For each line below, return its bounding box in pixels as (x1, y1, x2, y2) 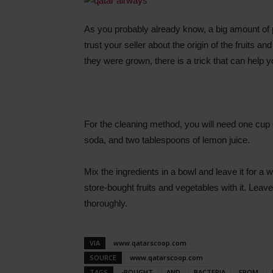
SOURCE (90, 253, 116, 262)
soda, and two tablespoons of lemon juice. (84, 135, 250, 145)
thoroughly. (84, 198, 127, 208)
